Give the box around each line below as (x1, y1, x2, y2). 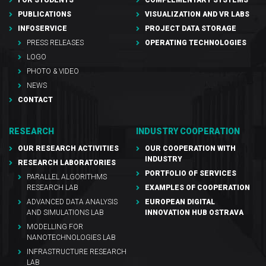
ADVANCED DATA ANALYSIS (27, 198, 118, 207)
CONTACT (18, 96, 53, 104)
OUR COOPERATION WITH (145, 144, 236, 153)
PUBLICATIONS (18, 10, 71, 19)
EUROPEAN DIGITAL (145, 198, 215, 207)
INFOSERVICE (18, 24, 67, 33)
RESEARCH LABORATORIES (18, 159, 116, 167)
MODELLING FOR (27, 223, 83, 232)
